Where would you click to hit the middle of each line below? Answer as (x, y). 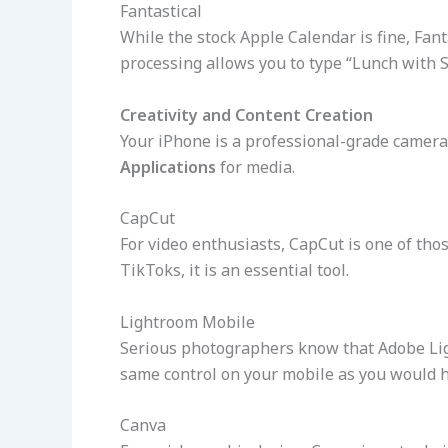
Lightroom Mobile (187, 321)
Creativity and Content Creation (246, 114)
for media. (255, 166)
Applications (168, 166)
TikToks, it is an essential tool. (234, 270)
